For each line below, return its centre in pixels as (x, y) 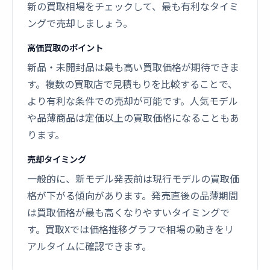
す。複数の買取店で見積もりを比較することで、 (132, 84)
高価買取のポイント (65, 47)
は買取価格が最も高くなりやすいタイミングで (128, 212)
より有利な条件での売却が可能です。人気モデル (133, 101)
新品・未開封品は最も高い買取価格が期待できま (133, 67)
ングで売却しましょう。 (80, 23)
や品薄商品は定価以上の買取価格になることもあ (133, 118)
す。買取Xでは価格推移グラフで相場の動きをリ (130, 229)
